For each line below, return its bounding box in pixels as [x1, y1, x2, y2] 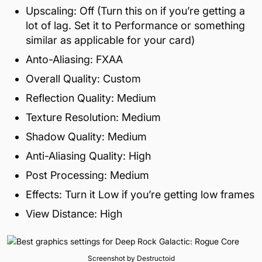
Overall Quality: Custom [26, 72, 141, 85]
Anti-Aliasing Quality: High [26, 149, 151, 162]
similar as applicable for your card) [26, 33, 195, 46]
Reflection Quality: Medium [26, 91, 156, 104]
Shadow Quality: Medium [26, 130, 147, 143]
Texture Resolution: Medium [26, 111, 161, 123]
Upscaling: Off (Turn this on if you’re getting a [26, 4, 245, 17]
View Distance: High [26, 207, 122, 220]
